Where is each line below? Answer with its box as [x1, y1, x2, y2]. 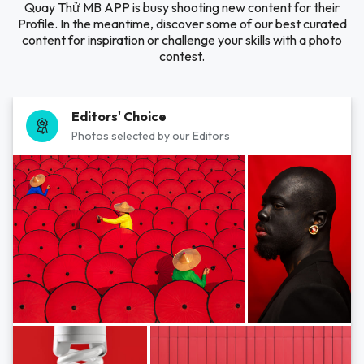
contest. [159, 48, 205, 64]
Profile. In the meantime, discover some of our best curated [17, 15, 347, 32]
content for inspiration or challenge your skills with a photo [22, 32, 342, 48]
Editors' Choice [71, 108, 167, 124]
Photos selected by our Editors [71, 128, 230, 143]
